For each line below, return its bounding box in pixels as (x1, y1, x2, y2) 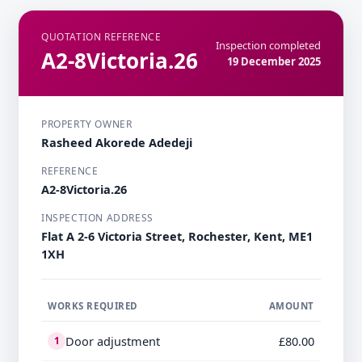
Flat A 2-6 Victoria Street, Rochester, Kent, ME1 (41, 228, 313, 245)
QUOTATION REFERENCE (41, 30, 162, 44)
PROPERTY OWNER (41, 117, 133, 132)
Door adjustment (65, 333, 160, 350)
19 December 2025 (227, 54, 321, 69)
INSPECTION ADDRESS (41, 211, 154, 225)
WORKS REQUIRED (48, 300, 139, 313)
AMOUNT (268, 300, 314, 313)
